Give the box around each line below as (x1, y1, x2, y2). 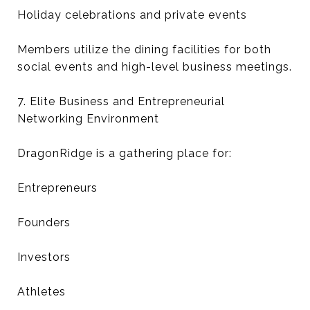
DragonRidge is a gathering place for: (17, 147, 232, 160)
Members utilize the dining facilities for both (17, 43, 271, 56)
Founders (17, 216, 71, 229)
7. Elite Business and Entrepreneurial (17, 95, 225, 108)
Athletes (17, 285, 66, 298)
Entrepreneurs (17, 181, 98, 194)
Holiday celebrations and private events (17, 8, 247, 21)
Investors (17, 250, 71, 264)
